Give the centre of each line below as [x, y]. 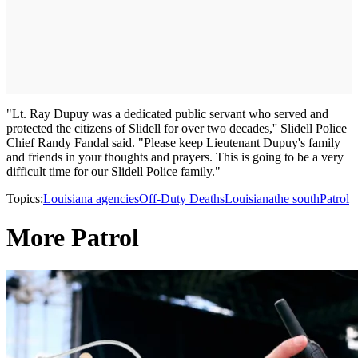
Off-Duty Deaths [182, 199]
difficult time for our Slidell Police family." [113, 171]
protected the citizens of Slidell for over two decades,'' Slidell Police [177, 128]
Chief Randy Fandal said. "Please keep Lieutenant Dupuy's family [173, 143]
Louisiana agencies [91, 199]
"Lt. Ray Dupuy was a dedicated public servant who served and [167, 114]
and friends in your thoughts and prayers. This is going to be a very [175, 157]
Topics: [25, 199]
